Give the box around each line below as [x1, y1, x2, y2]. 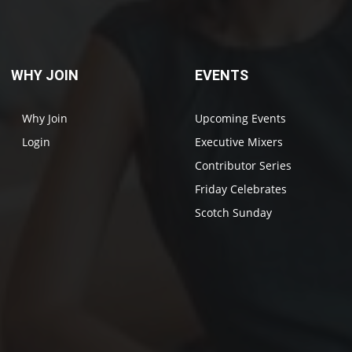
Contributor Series [194, 158, 291, 174]
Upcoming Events [194, 111, 286, 126]
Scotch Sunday [194, 205, 272, 221]
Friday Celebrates [194, 181, 287, 197]
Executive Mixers [194, 134, 283, 150]
